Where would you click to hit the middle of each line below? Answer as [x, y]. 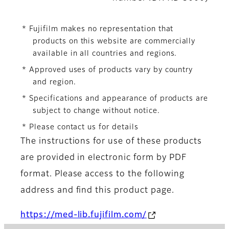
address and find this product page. [97, 191]
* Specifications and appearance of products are [115, 99]
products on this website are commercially [114, 42]
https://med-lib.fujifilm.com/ [84, 215]
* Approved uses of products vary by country [108, 70]
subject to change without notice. [96, 111]
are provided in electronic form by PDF [104, 158]
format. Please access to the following [102, 175]
